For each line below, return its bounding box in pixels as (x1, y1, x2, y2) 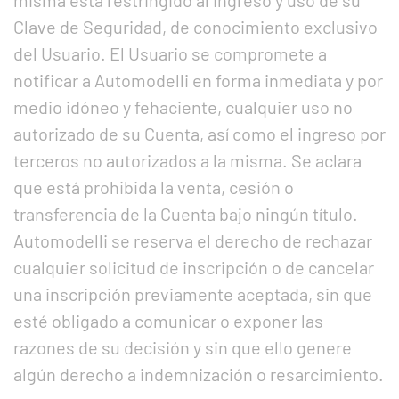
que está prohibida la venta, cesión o (13, 176, 294, 198)
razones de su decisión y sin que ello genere (13, 337, 352, 358)
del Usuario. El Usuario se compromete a (13, 43, 327, 64)
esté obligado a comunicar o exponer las (13, 310, 323, 331)
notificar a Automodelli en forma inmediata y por (13, 69, 383, 91)
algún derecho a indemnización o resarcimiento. (13, 363, 384, 385)
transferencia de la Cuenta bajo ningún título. (13, 203, 358, 224)
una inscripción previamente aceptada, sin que (13, 283, 372, 305)
